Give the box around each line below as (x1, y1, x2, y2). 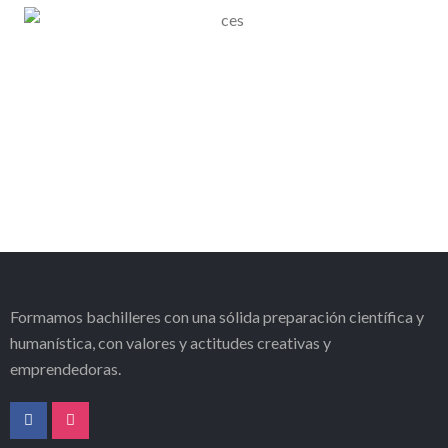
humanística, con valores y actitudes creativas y (10, 332, 331, 352)
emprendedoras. (10, 358, 121, 378)
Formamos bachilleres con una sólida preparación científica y (10, 306, 424, 326)
